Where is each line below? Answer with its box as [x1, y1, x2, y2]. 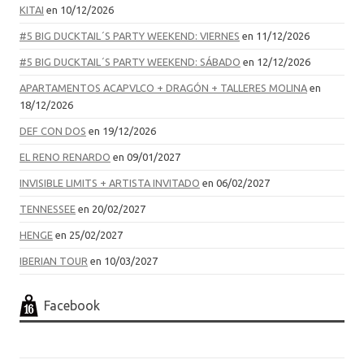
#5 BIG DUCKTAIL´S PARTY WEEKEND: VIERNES [19, 30, 240, 42]
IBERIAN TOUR [19, 255, 88, 267]
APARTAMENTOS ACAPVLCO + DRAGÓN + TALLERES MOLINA [19, 82, 307, 94]
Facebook [44, 298, 100, 314]
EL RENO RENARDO [19, 151, 110, 163]
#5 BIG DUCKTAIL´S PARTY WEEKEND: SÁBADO [19, 56, 240, 68]
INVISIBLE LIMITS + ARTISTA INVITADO [19, 177, 200, 189]
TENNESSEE [19, 203, 76, 215]
